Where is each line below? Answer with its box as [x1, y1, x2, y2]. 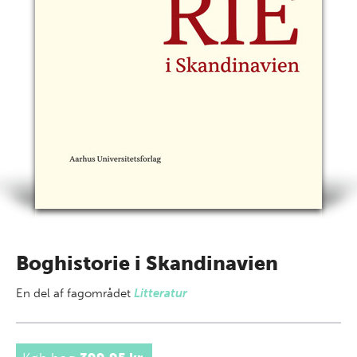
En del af [16, 286, 67, 300]
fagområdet [67, 286, 134, 300]
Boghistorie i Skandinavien [16, 251, 278, 276]
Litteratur [134, 286, 187, 300]
